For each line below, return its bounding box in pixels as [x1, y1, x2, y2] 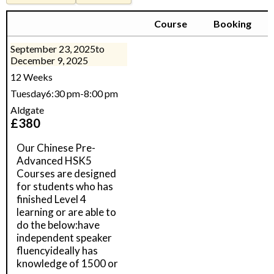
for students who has [17, 180, 113, 193]
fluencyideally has [17, 244, 98, 257]
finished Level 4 [17, 193, 86, 206]
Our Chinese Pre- [17, 141, 95, 154]
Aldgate [10, 104, 44, 116]
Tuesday [10, 87, 46, 99]
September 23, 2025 [10, 43, 95, 54]
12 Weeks [10, 71, 53, 83]
